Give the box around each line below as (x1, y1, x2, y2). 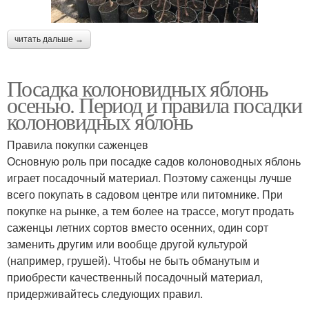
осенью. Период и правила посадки (7, 89, 302, 119)
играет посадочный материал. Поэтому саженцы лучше (7, 169, 292, 186)
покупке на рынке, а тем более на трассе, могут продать (7, 202, 294, 219)
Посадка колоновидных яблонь (7, 72, 268, 103)
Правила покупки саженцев (7, 136, 148, 152)
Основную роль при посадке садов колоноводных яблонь (7, 152, 301, 169)
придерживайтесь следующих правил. (7, 285, 203, 301)
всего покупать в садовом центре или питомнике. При (7, 186, 283, 202)
